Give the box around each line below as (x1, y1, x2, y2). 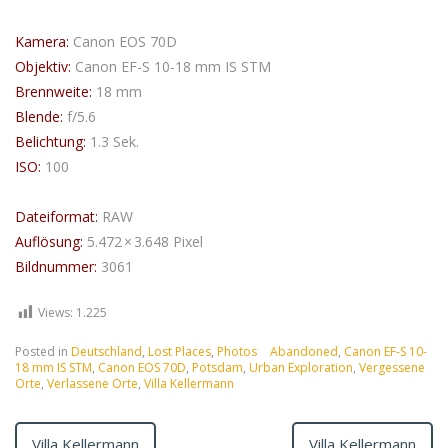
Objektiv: (15, 56, 71, 76)
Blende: (15, 106, 63, 126)
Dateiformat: (15, 206, 98, 226)
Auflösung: (15, 231, 83, 251)
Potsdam (192, 358, 243, 376)
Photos (217, 342, 257, 360)
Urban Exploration (249, 358, 353, 376)
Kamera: (15, 31, 69, 51)
